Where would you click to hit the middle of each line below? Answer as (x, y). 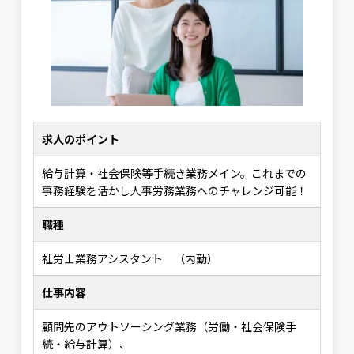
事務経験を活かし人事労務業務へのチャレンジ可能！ (175, 190)
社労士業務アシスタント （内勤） (130, 258)
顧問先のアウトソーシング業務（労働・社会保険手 (169, 326)
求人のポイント (81, 139)
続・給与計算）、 (87, 344)
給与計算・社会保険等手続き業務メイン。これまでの (175, 173)
